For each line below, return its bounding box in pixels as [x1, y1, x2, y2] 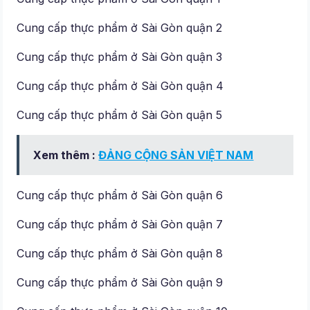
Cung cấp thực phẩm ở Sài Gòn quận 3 [17, 50, 223, 64]
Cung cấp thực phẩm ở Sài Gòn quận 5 [17, 108, 223, 122]
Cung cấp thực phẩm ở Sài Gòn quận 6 [17, 188, 224, 203]
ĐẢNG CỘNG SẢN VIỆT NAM [98, 148, 254, 163]
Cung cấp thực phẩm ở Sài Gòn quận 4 [17, 79, 224, 93]
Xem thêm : [33, 148, 99, 163]
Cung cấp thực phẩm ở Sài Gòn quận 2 [17, 21, 223, 35]
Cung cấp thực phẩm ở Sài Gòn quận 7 [17, 217, 224, 232]
